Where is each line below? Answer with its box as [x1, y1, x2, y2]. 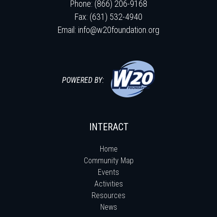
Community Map [83, 155, 134, 165]
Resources [92, 190, 125, 200]
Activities [94, 179, 123, 188]
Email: [58, 24, 78, 35]
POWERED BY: [62, 75, 104, 85]
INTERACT [89, 121, 128, 133]
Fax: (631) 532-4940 [75, 11, 142, 22]
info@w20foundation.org [78, 24, 159, 35]
